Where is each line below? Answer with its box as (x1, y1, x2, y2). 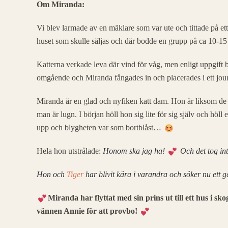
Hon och (37, 170, 67, 179)
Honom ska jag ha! (103, 147, 167, 155)
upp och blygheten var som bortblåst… (37, 123, 163, 132)
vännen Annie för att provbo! (37, 207, 139, 215)
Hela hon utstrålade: (37, 147, 103, 155)
